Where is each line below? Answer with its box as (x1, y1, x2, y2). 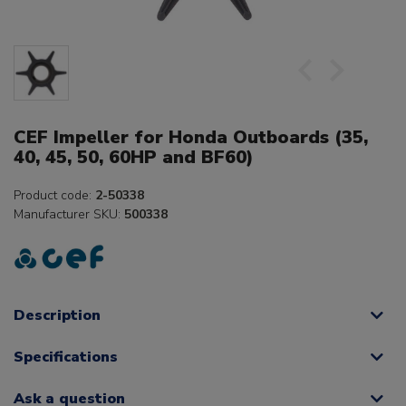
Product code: (14, 187, 95, 205)
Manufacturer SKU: (14, 206, 124, 224)
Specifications (14, 347, 118, 368)
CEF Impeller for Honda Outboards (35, (14, 125, 368, 150)
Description (14, 305, 101, 326)
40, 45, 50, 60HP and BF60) (14, 145, 254, 170)
